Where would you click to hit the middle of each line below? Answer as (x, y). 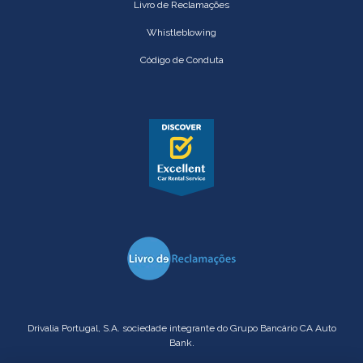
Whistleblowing (181, 33)
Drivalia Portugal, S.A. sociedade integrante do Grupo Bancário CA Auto (181, 329)
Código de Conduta (181, 60)
